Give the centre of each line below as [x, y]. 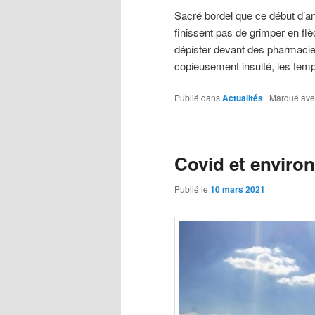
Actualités [243, 98]
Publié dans [197, 98]
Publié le [192, 188]
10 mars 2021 [238, 189]
